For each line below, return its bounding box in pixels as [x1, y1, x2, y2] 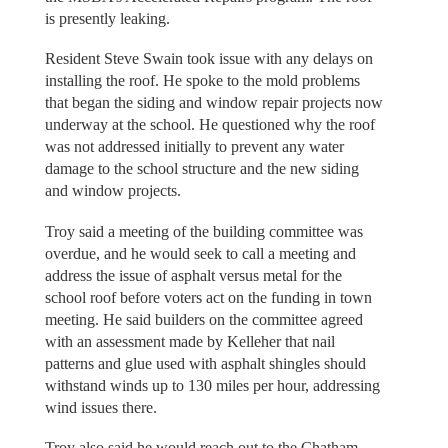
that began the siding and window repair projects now [44, 94, 383, 112]
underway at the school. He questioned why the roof [44, 116, 375, 134]
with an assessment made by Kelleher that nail [44, 332, 335, 350]
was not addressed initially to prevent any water [44, 138, 344, 156]
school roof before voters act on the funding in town [44, 288, 372, 306]
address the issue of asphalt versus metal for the [44, 266, 342, 284]
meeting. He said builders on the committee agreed [44, 310, 363, 328]
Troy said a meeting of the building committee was [44, 222, 363, 240]
